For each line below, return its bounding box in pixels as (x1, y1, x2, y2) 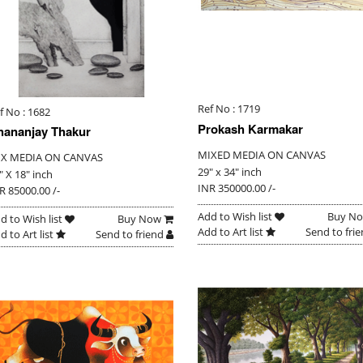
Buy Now (117, 211, 164, 227)
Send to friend (95, 227, 166, 242)
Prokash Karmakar (197, 119, 303, 138)
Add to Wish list (197, 208, 275, 224)
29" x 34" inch (197, 164, 262, 179)
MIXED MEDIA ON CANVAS (197, 147, 326, 162)
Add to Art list (197, 224, 266, 239)
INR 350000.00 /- (197, 180, 275, 195)
